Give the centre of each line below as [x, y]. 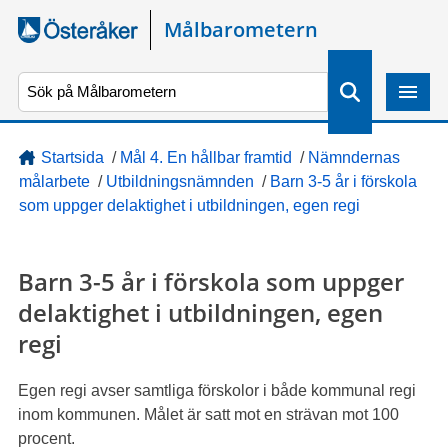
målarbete [54, 182]
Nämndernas [353, 158]
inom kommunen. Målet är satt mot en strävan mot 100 [208, 414]
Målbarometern [240, 29]
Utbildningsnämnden [179, 182]
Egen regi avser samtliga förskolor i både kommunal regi [216, 390]
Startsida [72, 158]
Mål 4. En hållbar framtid [205, 158]
